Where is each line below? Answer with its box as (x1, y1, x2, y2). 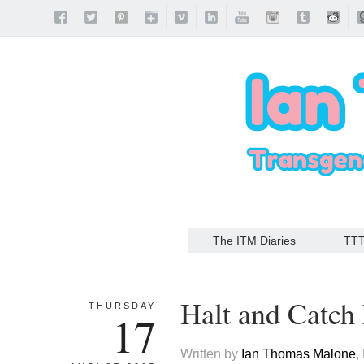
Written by (180, 347, 242, 361)
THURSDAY (89, 301, 156, 310)
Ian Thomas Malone (241, 347, 357, 361)
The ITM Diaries (213, 234, 296, 247)
